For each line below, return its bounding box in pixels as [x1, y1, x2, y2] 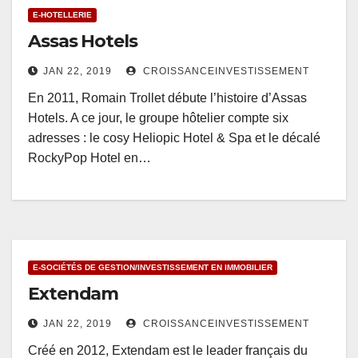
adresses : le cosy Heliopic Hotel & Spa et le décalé [28, 131, 320, 145]
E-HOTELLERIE [33, 10, 92, 20]
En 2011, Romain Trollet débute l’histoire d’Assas [28, 91, 307, 105]
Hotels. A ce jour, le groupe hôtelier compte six [28, 111, 288, 125]
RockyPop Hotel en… [28, 151, 151, 165]
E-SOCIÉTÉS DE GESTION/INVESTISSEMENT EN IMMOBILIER [33, 263, 272, 272]
